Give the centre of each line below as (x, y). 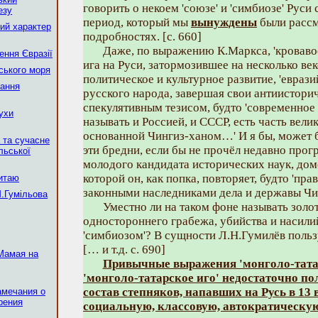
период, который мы (137, 22)
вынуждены (224, 22)
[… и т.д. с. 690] (124, 250)
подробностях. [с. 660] (142, 37)
